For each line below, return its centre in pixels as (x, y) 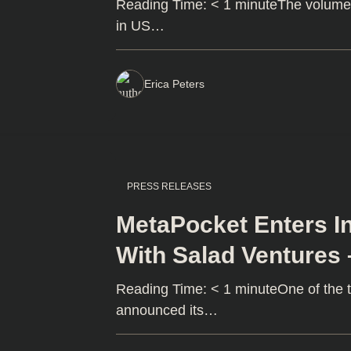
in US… (141, 25)
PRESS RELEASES (170, 186)
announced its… (167, 310)
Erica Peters (175, 83)
